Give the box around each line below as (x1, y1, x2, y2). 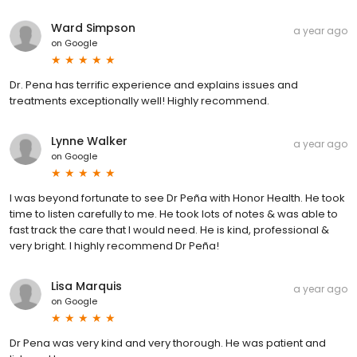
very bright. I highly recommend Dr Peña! (10, 238, 219, 254)
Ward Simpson (51, 20, 135, 37)
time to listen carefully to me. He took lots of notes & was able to (10, 206, 338, 222)
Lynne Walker (51, 133, 127, 150)
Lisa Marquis (51, 278, 122, 295)
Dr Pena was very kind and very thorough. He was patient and (10, 335, 326, 351)
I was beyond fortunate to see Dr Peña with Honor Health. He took (10, 190, 345, 206)
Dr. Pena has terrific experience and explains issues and (10, 77, 298, 93)
